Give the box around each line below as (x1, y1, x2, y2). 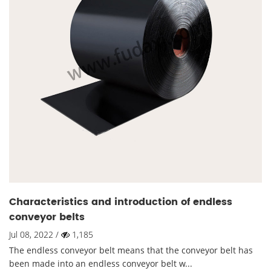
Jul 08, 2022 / (9, 229, 61, 241)
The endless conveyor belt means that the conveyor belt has (9, 244, 253, 256)
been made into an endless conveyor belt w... (9, 258, 192, 270)
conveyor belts (9, 209, 85, 226)
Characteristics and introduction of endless (9, 194, 232, 211)
